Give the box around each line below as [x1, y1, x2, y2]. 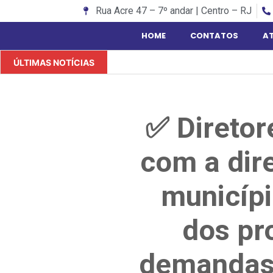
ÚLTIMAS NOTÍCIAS [8, 57, 100, 68]
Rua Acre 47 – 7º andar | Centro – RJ [95, 5, 252, 16]
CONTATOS [190, 30, 238, 41]
